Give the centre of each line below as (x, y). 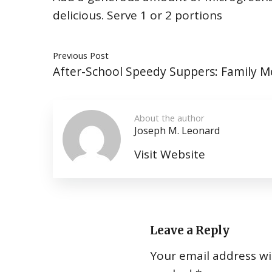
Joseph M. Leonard (177, 131)
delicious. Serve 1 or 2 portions (138, 15)
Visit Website (170, 154)
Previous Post (81, 55)
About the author (169, 118)
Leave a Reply (190, 230)
